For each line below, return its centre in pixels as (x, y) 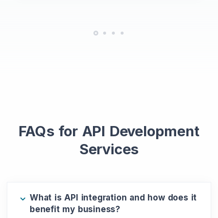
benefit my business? (75, 209)
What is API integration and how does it (113, 197)
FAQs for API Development (109, 131)
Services (109, 149)
